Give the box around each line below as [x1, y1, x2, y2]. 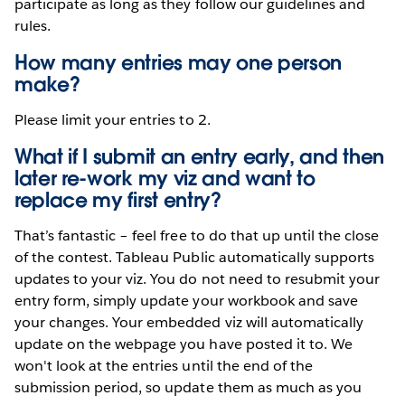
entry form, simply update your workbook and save [14, 290, 358, 310]
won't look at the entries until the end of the [14, 355, 313, 375]
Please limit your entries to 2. [14, 109, 211, 129]
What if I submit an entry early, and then [14, 143, 384, 169]
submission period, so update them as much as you [14, 377, 362, 397]
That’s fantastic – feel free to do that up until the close [14, 225, 380, 245]
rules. [14, 15, 52, 35]
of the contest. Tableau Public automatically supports [14, 247, 375, 267]
